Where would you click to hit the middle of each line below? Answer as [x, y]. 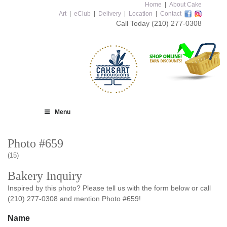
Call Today [134, 23]
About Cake [185, 5]
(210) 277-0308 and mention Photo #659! [74, 199]
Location [141, 14]
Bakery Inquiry [45, 176]
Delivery [110, 14]
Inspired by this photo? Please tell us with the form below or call [109, 188]
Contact [171, 14]
